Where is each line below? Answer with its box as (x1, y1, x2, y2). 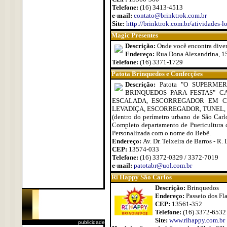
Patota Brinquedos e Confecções (111, 70, 203, 78)
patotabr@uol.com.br (133, 162, 192, 169)
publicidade (78, 219, 105, 225)
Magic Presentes (111, 31, 158, 39)
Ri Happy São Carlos (111, 173, 172, 181)
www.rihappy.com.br (169, 216, 225, 224)
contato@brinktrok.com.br (133, 12, 207, 19)
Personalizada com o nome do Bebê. (111, 129, 211, 137)
